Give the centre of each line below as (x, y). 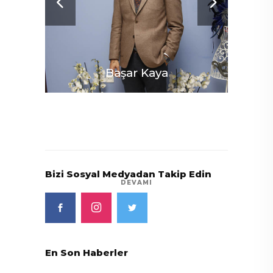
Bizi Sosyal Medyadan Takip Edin (128, 174)
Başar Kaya (136, 73)
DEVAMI (136, 183)
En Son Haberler (87, 253)
